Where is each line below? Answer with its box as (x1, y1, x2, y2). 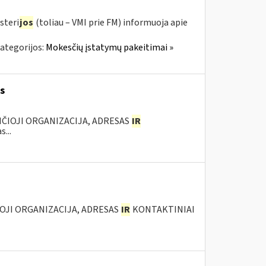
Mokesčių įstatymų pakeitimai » (45, 41, 173, 54)
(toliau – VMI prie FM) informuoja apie (33, 16, 188, 29)
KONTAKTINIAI (130, 203, 195, 216)
